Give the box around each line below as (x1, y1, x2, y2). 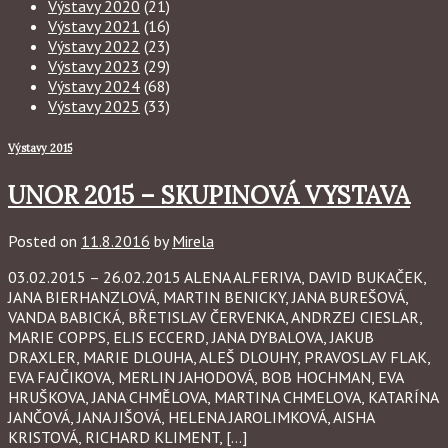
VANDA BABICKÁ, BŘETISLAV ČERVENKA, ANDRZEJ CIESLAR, (8, 306, 422, 327)
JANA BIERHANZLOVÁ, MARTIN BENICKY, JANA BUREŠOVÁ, (8, 286, 412, 307)
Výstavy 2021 (48, 16, 140, 36)
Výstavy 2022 (48, 36, 140, 56)
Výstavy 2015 (8, 140, 72, 155)
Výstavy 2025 (48, 96, 140, 116)
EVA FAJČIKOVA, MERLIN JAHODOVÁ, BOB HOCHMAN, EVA (8, 366, 403, 387)
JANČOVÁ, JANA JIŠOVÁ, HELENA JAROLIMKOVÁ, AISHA (8, 406, 374, 427)
